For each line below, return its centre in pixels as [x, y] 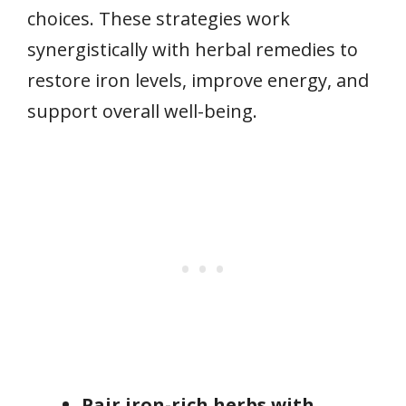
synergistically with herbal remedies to [193, 49]
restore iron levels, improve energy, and [198, 80]
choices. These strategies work [159, 18]
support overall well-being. [142, 111]
